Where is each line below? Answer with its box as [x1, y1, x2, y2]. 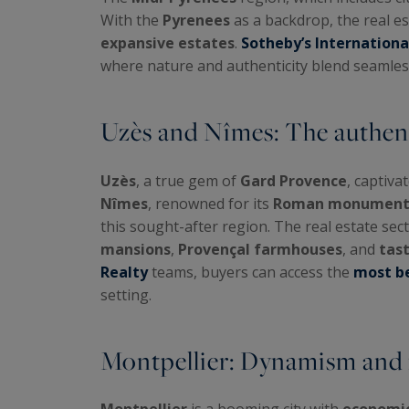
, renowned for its [148, 193, 273, 214]
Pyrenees [163, 10, 230, 31]
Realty [100, 261, 148, 282]
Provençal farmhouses [178, 238, 342, 259]
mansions [100, 238, 171, 259]
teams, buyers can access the [148, 261, 350, 282]
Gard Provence [240, 170, 347, 191]
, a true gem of [136, 170, 240, 191]
